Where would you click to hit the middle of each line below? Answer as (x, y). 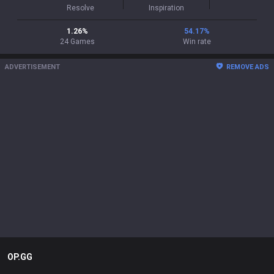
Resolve (80, 8)
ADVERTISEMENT (32, 67)
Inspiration (166, 8)
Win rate (197, 42)
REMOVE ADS (248, 67)
